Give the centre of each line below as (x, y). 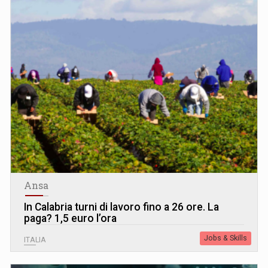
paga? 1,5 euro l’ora (70, 218)
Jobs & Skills (226, 238)
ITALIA (35, 240)
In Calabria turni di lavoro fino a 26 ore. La (121, 207)
